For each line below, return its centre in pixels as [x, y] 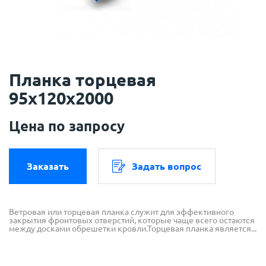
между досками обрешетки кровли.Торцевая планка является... [133, 229]
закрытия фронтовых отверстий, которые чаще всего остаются [132, 221]
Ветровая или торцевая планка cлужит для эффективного [121, 212]
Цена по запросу [67, 126]
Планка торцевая [83, 80]
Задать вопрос [167, 167]
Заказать [48, 167]
